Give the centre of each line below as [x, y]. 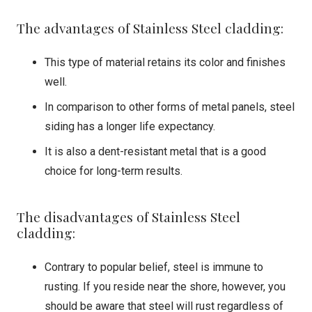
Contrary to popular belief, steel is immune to [154, 267]
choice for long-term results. [114, 171]
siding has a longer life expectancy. [130, 126]
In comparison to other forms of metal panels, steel [170, 107]
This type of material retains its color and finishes [165, 62]
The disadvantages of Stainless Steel [128, 217]
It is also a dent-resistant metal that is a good [155, 151]
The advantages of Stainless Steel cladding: [150, 28]
